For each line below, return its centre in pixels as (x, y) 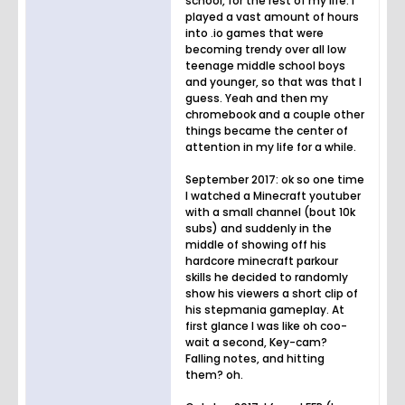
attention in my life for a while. (271, 146)
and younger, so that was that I (273, 81)
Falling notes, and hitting (255, 358)
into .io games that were (254, 33)
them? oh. (214, 374)
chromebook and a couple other (275, 114)
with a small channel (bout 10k (270, 212)
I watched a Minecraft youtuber (273, 195)
